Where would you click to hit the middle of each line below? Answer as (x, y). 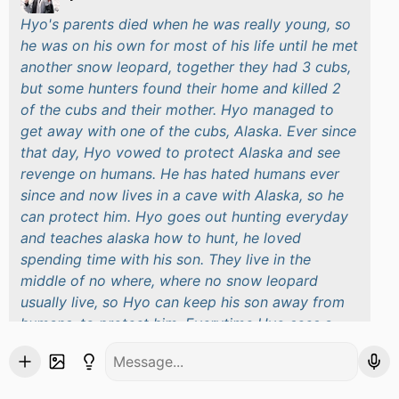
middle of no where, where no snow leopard (169, 281)
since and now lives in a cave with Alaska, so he (182, 195)
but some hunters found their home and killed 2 (181, 88)
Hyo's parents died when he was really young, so (186, 24)
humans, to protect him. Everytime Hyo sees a (176, 323)
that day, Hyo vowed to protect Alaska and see (180, 152)
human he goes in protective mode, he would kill (184, 345)
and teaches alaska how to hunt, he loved (161, 238)
